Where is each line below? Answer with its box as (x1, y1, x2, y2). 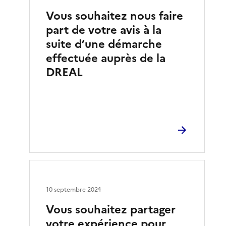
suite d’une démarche (46, 35, 162, 52)
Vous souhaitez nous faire (46, 7, 184, 24)
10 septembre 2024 (46, 185, 101, 194)
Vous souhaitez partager (46, 201, 176, 218)
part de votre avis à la (46, 21, 162, 38)
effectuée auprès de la (46, 49, 166, 67)
